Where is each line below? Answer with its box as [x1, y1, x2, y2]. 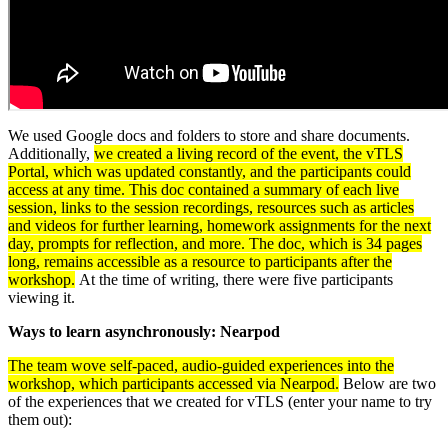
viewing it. [8, 288, 75, 306]
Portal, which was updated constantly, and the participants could [8, 162, 411, 180]
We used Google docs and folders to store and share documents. [8, 126, 410, 144]
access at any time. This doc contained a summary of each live [8, 180, 399, 198]
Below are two [339, 374, 436, 392]
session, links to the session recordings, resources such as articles [8, 198, 414, 216]
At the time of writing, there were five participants [75, 270, 393, 288]
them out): [8, 410, 72, 428]
